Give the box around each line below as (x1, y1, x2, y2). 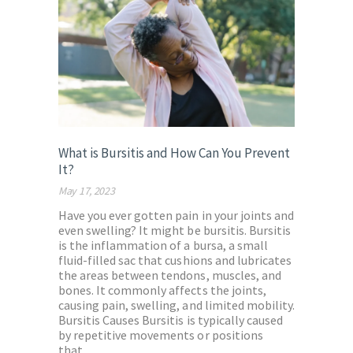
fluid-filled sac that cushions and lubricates (58, 252, 292, 269)
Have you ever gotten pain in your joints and (58, 207, 294, 224)
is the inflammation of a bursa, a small (58, 237, 268, 254)
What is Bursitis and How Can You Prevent (58, 144, 290, 162)
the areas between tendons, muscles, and (58, 267, 281, 284)
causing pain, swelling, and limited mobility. (58, 297, 295, 314)
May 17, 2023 (58, 184, 115, 199)
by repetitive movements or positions (58, 327, 263, 344)
